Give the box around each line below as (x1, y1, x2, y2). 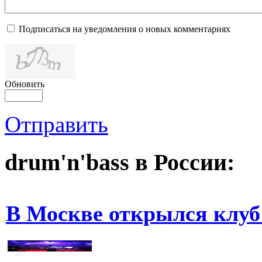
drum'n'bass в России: (5, 149, 235, 175)
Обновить (5, 78, 44, 89)
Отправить (5, 111, 108, 137)
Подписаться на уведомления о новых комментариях (19, 23, 230, 34)
